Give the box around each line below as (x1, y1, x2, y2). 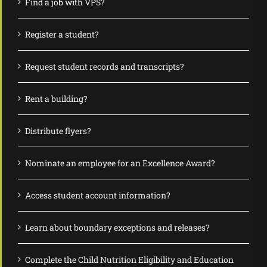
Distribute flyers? (25, 125, 91, 136)
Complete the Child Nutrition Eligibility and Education (25, 253, 234, 265)
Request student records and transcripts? (25, 60, 184, 72)
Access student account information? (25, 189, 170, 201)
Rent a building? (25, 92, 88, 104)
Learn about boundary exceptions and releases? (25, 221, 210, 233)
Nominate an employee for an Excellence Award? (25, 157, 215, 169)
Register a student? (25, 28, 99, 40)
